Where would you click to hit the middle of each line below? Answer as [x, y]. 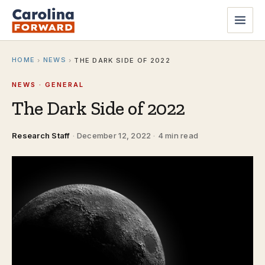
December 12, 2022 [114, 135]
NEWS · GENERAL [48, 85]
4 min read [178, 135]
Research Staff [41, 135]
